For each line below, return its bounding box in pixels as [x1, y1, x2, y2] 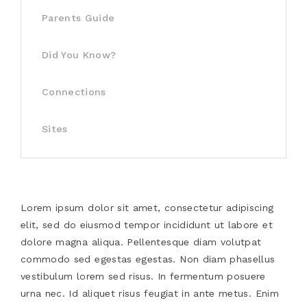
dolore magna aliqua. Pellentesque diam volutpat [21, 236, 262, 247]
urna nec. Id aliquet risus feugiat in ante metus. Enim [21, 287, 279, 299]
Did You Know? [42, 49, 116, 60]
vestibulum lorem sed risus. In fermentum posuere [21, 270, 266, 282]
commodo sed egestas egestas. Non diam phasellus [21, 253, 275, 265]
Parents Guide [42, 12, 115, 23]
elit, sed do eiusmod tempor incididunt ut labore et [21, 219, 273, 230]
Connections [42, 86, 106, 97]
